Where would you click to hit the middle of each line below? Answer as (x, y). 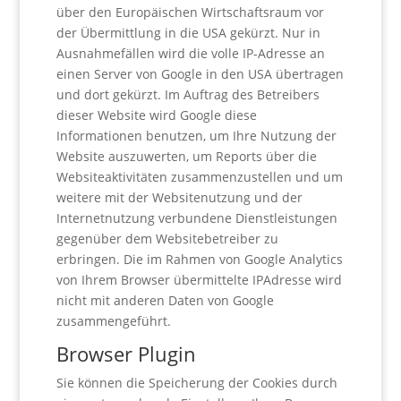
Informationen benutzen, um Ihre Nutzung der (196, 136)
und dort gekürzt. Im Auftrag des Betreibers (188, 94)
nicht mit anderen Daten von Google (165, 300)
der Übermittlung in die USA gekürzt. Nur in (188, 33)
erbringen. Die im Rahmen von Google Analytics (199, 259)
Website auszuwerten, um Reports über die (186, 156)
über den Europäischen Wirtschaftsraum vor (190, 12)
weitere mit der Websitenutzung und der (179, 197)
